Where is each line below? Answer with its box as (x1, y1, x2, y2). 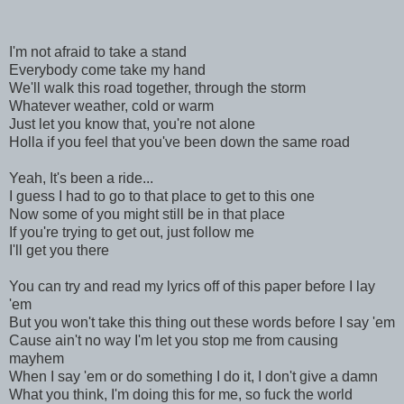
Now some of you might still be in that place (9, 206, 285, 222)
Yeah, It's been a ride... (9, 170, 153, 186)
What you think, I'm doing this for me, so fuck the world (9, 386, 353, 402)
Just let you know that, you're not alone (9, 115, 255, 132)
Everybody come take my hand (9, 61, 206, 78)
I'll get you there (9, 242, 109, 258)
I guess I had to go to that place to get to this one (9, 188, 315, 204)
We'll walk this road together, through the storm (9, 79, 306, 96)
